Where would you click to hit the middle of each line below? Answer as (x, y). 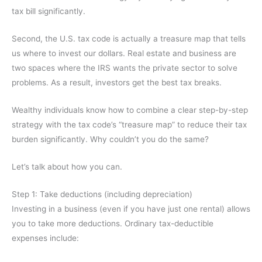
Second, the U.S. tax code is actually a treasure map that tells (129, 39)
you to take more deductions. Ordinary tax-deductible (113, 223)
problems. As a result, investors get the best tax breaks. (117, 83)
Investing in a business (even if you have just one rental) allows (131, 208)
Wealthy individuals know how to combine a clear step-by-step (130, 110)
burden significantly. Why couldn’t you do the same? (110, 139)
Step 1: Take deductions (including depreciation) (102, 194)
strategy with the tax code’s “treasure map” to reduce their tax (129, 125)
